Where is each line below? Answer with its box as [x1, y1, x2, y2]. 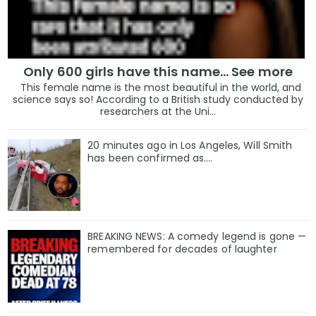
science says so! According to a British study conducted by [13, 92, 303, 107]
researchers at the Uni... [100, 104, 216, 119]
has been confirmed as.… [87, 150, 213, 165]
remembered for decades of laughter [87, 242, 277, 257]
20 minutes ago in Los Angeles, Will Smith [87, 138, 293, 152]
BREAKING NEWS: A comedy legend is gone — [87, 229, 307, 244]
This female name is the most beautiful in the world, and [15, 80, 301, 95]
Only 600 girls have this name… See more [23, 62, 293, 80]
